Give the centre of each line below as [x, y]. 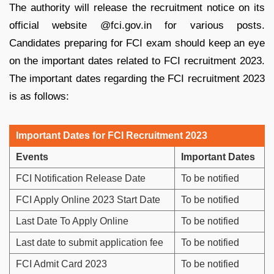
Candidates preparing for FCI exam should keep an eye [137, 43]
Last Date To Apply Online [72, 221]
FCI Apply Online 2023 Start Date [88, 200]
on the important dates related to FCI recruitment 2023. [137, 61]
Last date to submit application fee [90, 243]
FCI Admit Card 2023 [61, 264]
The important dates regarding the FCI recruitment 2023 [137, 79]
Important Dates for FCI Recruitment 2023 [112, 136]
